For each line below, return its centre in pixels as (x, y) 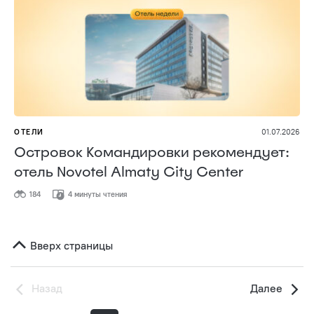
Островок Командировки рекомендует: (152, 152)
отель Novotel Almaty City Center (129, 171)
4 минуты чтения (97, 194)
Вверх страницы (70, 245)
